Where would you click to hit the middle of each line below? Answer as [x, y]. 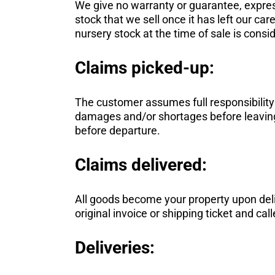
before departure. [117, 130]
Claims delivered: [141, 165]
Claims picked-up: [144, 68]
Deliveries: [114, 248]
